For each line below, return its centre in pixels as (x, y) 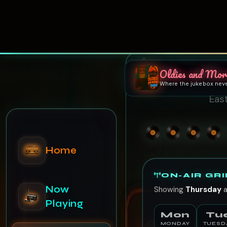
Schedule (70, 190)
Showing (169, 189)
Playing (65, 151)
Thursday (203, 189)
